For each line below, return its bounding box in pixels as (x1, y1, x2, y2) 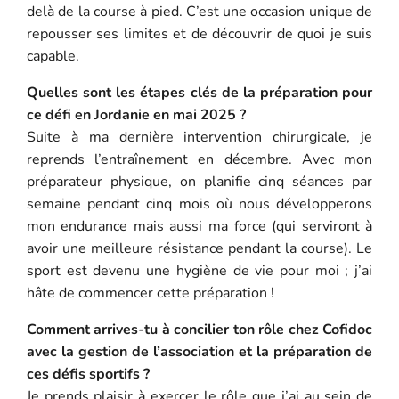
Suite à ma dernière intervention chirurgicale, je (26, 126, 373, 147)
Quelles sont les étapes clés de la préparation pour (26, 82, 373, 102)
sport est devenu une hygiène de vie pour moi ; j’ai (26, 260, 373, 281)
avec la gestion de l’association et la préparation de (26, 341, 373, 362)
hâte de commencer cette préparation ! (26, 282, 274, 303)
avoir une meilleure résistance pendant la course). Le (26, 238, 373, 258)
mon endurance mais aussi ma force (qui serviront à (26, 216, 373, 236)
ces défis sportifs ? (26, 363, 150, 384)
